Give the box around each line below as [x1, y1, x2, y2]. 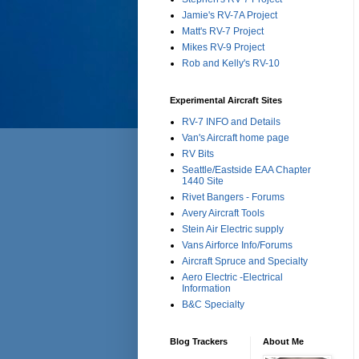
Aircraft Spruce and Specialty [182, 256, 308, 268]
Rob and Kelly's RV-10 [182, 58, 280, 70]
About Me [263, 337, 304, 347]
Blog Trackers [170, 337, 228, 347]
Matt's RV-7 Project [182, 26, 264, 38]
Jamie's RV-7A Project [182, 10, 277, 22]
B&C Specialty [182, 299, 244, 311]
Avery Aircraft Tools [182, 208, 264, 220]
